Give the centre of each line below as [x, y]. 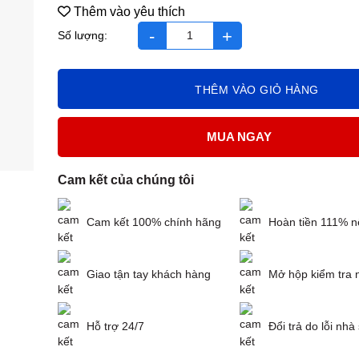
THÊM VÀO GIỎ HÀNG [257, 89]
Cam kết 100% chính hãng [154, 222]
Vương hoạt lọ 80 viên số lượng [146, 44]
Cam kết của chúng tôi [126, 179]
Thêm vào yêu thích [130, 11]
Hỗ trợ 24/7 [116, 326]
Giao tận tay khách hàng [149, 274]
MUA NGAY [240, 137]
